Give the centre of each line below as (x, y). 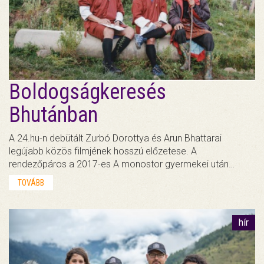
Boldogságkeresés (88, 92)
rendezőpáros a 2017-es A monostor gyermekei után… (122, 164)
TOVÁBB (31, 183)
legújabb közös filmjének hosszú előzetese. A (103, 151)
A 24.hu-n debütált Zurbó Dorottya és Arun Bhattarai (115, 138)
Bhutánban (53, 115)
